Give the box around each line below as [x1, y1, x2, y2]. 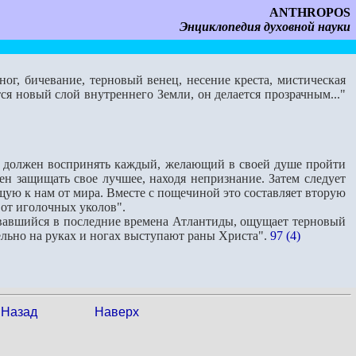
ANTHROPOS [269, 6, 350, 19]
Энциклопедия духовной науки [180, 20, 350, 33]
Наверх [95, 305, 139, 319]
